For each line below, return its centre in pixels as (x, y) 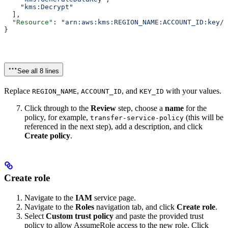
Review (103, 108)
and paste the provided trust (159, 216)
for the (195, 108)
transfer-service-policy (137, 118)
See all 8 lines (38, 71)
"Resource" (28, 22)
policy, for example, (57, 117)
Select (35, 216)
